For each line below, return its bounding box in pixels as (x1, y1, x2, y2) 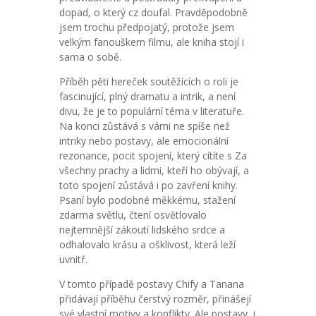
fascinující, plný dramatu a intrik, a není (59, 90, 236, 103)
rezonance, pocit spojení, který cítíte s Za (59, 149, 247, 162)
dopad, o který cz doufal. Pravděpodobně (59, 6, 248, 19)
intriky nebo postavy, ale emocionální (59, 134, 229, 147)
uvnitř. (59, 253, 87, 266)
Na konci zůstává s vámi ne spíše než (59, 119, 230, 133)
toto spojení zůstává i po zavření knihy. (59, 178, 238, 192)
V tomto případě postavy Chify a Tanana (59, 277, 244, 291)
